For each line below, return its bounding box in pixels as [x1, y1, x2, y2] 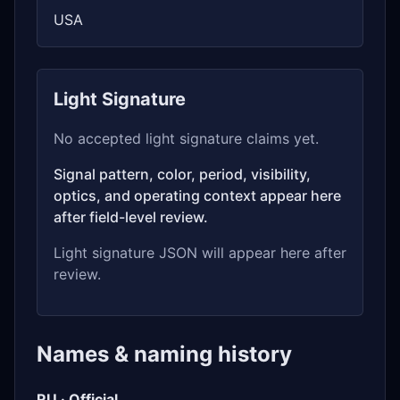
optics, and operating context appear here [54, 187, 341, 204]
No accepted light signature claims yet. [54, 129, 319, 147]
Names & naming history [37, 341, 292, 367]
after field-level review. [54, 208, 208, 226]
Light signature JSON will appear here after [54, 244, 346, 262]
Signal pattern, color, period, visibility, [54, 165, 311, 183]
